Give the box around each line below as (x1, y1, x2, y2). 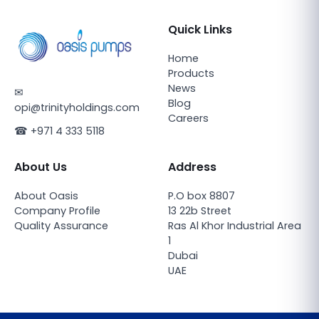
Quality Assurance (14, 218, 108, 233)
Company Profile (14, 203, 100, 218)
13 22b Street (168, 203, 231, 218)
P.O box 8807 (168, 188, 235, 203)
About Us (14, 158, 67, 175)
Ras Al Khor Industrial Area (168, 218, 301, 233)
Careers (168, 111, 209, 125)
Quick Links (168, 21, 232, 38)
